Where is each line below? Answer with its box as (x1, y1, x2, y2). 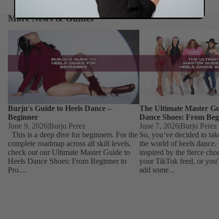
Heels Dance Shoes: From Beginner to (8, 156, 127, 165)
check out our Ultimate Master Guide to (8, 148, 130, 156)
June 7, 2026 (139, 121, 179, 130)
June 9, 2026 (8, 121, 47, 130)
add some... (139, 165, 175, 174)
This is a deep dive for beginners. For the (8, 130, 138, 139)
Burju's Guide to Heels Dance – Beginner (8, 30, 136, 39)
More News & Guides (8, 13, 93, 24)
